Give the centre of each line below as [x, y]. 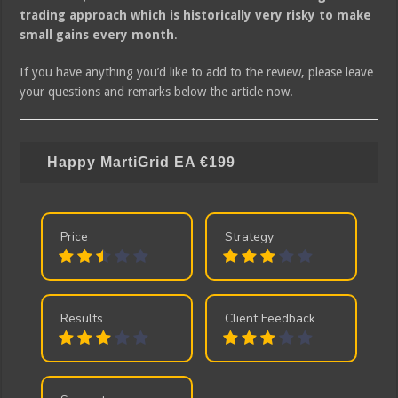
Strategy [250, 236]
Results [81, 318]
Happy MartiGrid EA [124, 162]
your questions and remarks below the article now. [157, 91]
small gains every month [97, 34]
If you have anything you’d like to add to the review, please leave [197, 72]
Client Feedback [271, 318]
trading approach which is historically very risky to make [196, 15]
